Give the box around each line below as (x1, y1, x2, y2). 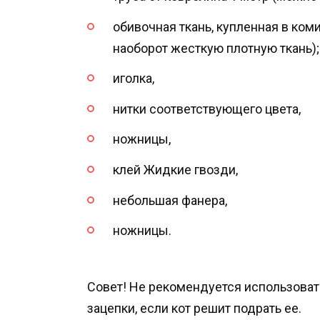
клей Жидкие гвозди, (113, 161, 238, 177)
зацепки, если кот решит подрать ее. (87, 300, 301, 316)
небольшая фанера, (113, 192, 227, 208)
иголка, (113, 71, 154, 86)
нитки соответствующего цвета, (113, 101, 301, 116)
